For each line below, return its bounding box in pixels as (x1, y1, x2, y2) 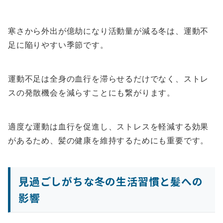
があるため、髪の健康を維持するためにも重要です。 (8, 135, 209, 146)
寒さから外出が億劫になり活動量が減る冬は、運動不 (8, 26, 209, 36)
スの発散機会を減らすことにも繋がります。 (8, 88, 175, 98)
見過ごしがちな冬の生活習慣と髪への (18, 174, 203, 189)
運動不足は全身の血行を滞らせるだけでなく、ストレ (8, 74, 209, 84)
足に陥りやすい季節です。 (8, 40, 109, 50)
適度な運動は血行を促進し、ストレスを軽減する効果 (8, 121, 209, 132)
